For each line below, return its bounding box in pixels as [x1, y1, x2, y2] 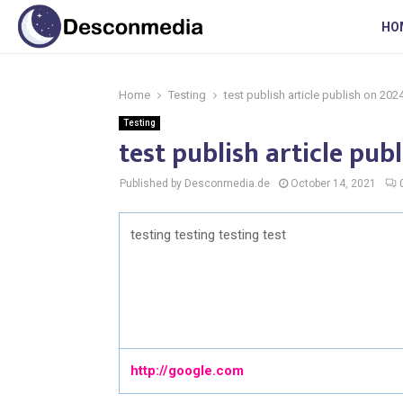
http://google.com [130, 362, 244, 379]
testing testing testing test [130, 226, 286, 243]
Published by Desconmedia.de [120, 177, 270, 190]
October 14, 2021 [291, 177, 376, 190]
